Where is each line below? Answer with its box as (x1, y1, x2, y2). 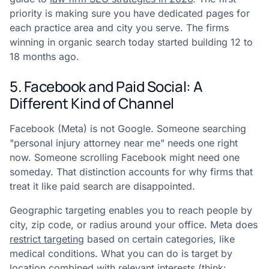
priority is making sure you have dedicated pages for (10, 7, 250, 20)
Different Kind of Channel (10, 93, 175, 113)
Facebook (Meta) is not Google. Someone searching (10, 122, 246, 135)
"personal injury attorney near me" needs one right (10, 137, 238, 150)
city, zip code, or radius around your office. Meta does (10, 219, 258, 231)
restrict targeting (10, 233, 84, 246)
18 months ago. (10, 50, 79, 63)
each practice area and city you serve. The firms (10, 22, 229, 34)
